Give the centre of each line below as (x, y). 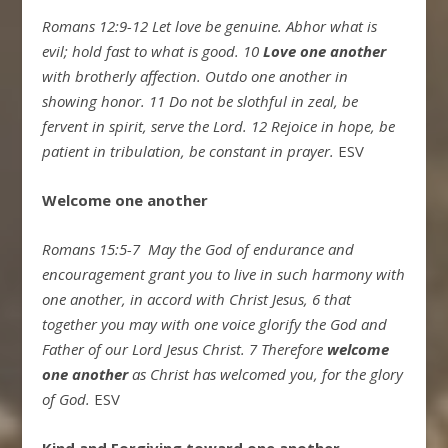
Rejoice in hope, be (333, 125)
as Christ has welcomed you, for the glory (266, 373)
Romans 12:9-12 (95, 25)
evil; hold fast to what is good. (141, 50)
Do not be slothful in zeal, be (264, 100)
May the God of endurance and (251, 248)
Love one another (325, 50)
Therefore (294, 348)
